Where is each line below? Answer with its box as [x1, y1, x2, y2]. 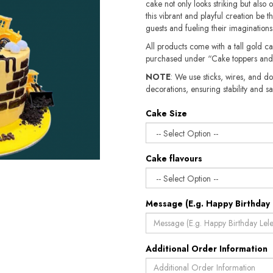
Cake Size [146, 107, 187, 119]
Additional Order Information [146, 243, 268, 255]
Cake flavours [146, 152, 202, 165]
